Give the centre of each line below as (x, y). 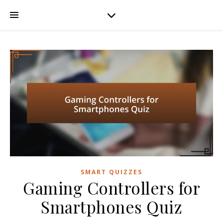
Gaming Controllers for (111, 188)
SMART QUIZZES (111, 172)
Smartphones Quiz (111, 207)
